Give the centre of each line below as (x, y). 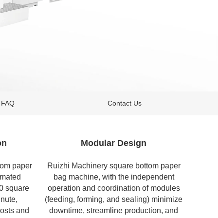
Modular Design (114, 143)
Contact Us (125, 103)
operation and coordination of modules (114, 188)
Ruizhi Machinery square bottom (104, 165)
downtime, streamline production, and (114, 210)
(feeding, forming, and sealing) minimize (114, 199)
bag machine (76, 177)
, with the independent (136, 177)
